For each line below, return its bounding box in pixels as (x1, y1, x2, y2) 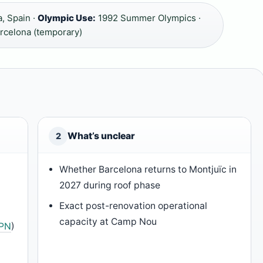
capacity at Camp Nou (59, 216, 157, 228)
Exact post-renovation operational (59, 200, 208, 212)
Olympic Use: (38, 12, 96, 24)
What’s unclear (68, 130, 135, 142)
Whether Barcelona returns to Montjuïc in (59, 164, 237, 176)
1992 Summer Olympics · (96, 12, 201, 24)
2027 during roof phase (59, 180, 161, 191)
